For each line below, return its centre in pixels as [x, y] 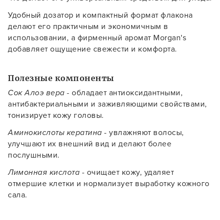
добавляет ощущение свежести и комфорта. [93, 49]
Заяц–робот [110, 71]
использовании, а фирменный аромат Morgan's [97, 38]
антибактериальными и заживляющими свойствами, [108, 104]
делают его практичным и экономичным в [88, 27]
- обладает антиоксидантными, [124, 93]
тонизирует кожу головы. [56, 115]
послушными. [34, 155]
